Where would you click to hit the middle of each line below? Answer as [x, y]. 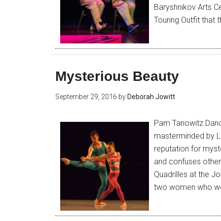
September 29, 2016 [86, 97]
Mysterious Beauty [117, 76]
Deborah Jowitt [151, 97]
